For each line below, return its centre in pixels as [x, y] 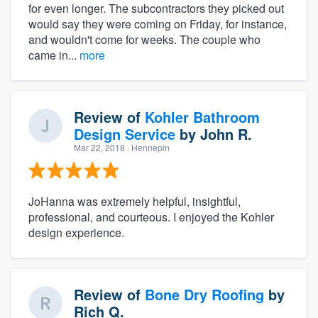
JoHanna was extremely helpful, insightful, [135, 201]
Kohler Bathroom [202, 116]
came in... [54, 55]
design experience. [76, 232]
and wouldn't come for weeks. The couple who [144, 39]
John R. [226, 133]
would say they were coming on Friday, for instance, [158, 23]
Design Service [125, 133]
